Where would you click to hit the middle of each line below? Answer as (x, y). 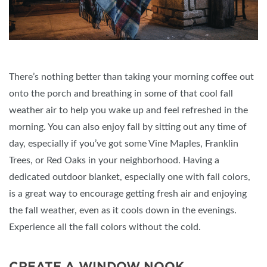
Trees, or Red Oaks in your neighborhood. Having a (114, 160)
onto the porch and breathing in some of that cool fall (121, 93)
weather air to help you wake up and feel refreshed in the (128, 110)
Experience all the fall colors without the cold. (105, 227)
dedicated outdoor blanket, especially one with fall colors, (130, 177)
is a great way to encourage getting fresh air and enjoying (128, 193)
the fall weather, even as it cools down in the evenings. (123, 210)
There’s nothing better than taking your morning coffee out (131, 77)
